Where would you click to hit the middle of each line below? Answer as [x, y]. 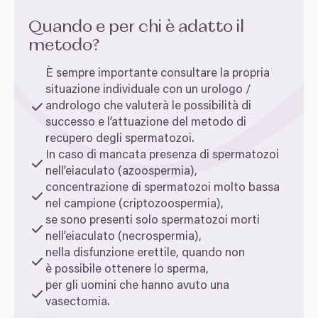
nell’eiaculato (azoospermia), [121, 172]
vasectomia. [79, 303]
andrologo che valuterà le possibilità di [148, 107]
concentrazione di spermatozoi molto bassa [163, 188]
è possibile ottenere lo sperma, [128, 270]
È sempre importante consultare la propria [158, 74]
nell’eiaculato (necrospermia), [124, 237]
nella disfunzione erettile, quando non [145, 254]
